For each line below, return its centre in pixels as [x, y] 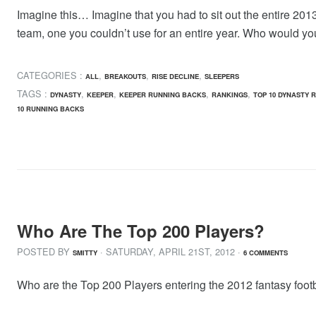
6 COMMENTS [266, 252]
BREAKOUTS [125, 76]
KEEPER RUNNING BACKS [163, 95]
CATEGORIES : [51, 75]
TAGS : [34, 94]
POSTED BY [45, 251]
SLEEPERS [222, 76]
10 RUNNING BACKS [50, 109]
